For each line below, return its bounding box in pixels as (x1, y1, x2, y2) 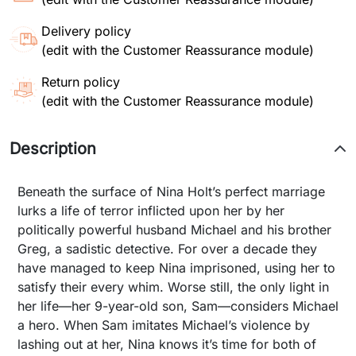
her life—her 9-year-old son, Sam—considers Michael (17, 298, 339, 314)
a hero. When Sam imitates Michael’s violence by (17, 317, 310, 333)
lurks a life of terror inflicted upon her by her (17, 203, 284, 219)
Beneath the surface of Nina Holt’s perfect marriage (17, 184, 325, 199)
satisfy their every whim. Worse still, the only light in (17, 279, 329, 295)
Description (10, 139, 96, 158)
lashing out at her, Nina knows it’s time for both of (17, 336, 316, 352)
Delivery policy (41, 23, 131, 39)
